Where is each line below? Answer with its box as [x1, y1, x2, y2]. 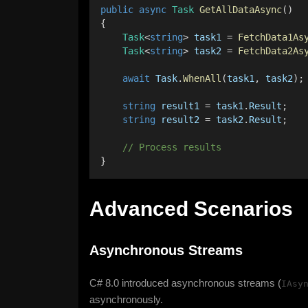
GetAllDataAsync [199, 4, 282, 15]
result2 [161, 114, 199, 125]
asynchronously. [89, 294, 163, 305]
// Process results [100, 142, 227, 153]
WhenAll [183, 73, 221, 84]
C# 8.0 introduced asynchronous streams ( [89, 277, 281, 289]
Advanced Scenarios [89, 197, 293, 220]
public [100, 4, 133, 15]
